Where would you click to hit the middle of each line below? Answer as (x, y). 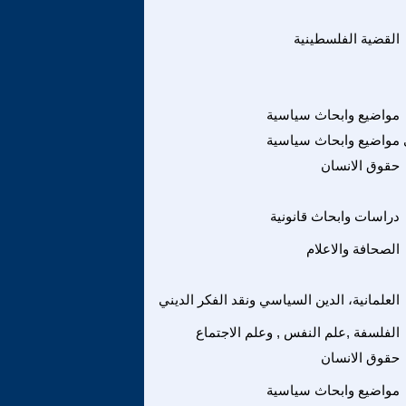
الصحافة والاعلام (353, 249)
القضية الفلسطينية (347, 39)
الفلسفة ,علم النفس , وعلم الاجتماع (298, 332)
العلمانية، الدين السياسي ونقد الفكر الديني (279, 300)
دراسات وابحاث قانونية (335, 216)
